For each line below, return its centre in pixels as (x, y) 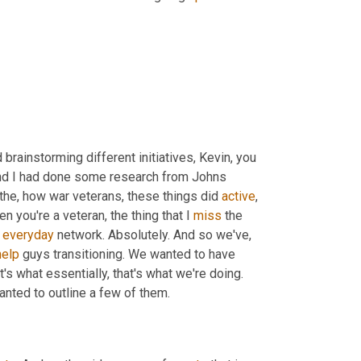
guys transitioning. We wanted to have (127, 255)
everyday (28, 235)
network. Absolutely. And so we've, (153, 235)
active (239, 197)
